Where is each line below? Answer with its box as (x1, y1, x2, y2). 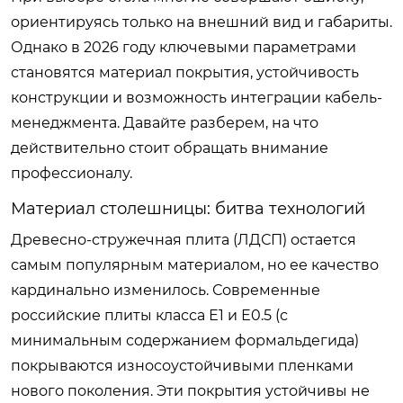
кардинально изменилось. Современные (11, 281, 320, 299)
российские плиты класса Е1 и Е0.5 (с (11, 306, 288, 324)
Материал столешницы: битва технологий (11, 198, 365, 219)
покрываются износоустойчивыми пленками (11, 356, 354, 374)
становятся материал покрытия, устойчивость (11, 63, 359, 81)
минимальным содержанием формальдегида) (11, 331, 359, 349)
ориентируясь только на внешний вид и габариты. (11, 13, 392, 31)
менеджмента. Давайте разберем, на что (11, 113, 318, 131)
